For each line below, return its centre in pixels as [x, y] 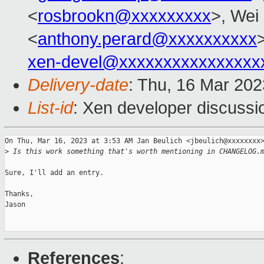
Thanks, [19, 194]
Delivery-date [78, 85]
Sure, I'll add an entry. [54, 173]
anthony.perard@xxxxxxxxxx [147, 39]
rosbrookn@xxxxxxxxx [124, 16]
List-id [50, 108]
